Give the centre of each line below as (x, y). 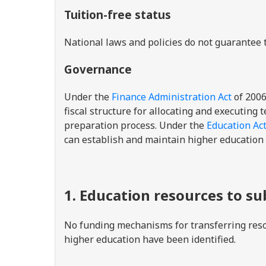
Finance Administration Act (172, 97)
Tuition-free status (118, 15)
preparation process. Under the (135, 125)
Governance (98, 69)
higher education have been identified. (151, 239)
